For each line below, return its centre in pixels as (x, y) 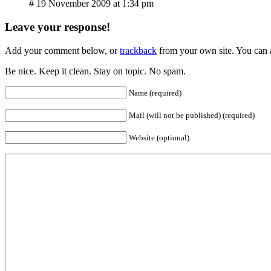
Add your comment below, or (62, 50)
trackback (138, 50)
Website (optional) (159, 137)
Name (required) (155, 93)
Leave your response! (57, 27)
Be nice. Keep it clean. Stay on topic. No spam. (95, 71)
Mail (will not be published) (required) (192, 115)
